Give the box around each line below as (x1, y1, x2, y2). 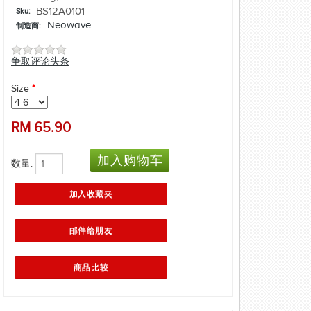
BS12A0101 (36, 5, 85, 17)
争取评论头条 (11, 56, 69, 67)
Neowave (47, 19, 92, 31)
